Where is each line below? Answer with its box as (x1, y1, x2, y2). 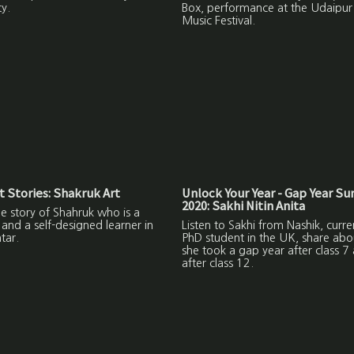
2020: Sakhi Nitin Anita (181, 198, 305, 215)
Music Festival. (181, 15, 255, 27)
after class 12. (181, 258, 254, 269)
